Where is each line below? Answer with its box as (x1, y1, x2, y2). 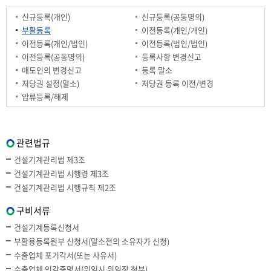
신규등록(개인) (22, 11, 70, 22)
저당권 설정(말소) (22, 77, 79, 89)
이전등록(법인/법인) (142, 38, 207, 49)
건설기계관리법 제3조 (14, 154, 85, 165)
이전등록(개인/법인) (22, 38, 88, 49)
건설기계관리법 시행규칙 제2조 (14, 181, 116, 193)
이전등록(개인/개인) (142, 24, 207, 36)
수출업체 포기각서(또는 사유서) (14, 249, 117, 261)
